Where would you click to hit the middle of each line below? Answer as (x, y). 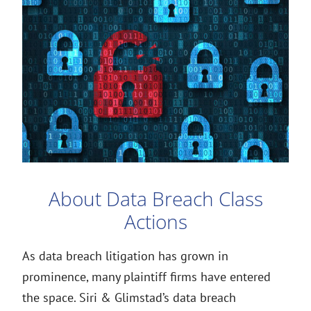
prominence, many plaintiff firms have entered (146, 277)
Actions (155, 221)
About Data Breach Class (155, 199)
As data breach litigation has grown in (125, 256)
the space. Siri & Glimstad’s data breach (129, 297)
